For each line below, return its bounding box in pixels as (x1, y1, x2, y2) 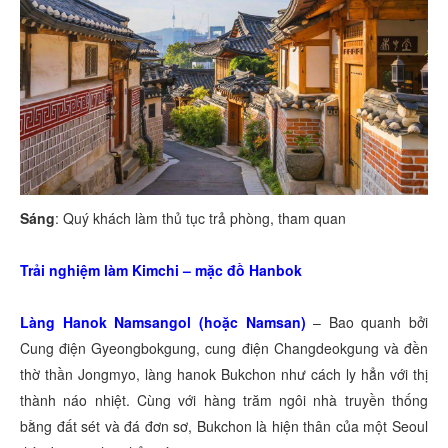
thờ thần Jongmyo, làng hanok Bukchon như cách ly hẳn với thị (20, 364, 428, 385)
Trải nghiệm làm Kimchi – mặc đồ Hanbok (20, 260, 302, 281)
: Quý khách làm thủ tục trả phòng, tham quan (55, 208, 346, 229)
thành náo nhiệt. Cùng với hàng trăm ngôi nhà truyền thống (20, 390, 428, 411)
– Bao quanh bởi (305, 312, 428, 333)
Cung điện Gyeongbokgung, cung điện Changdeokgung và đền (20, 338, 428, 359)
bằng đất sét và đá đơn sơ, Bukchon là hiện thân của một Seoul (20, 416, 428, 437)
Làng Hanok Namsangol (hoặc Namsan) (20, 312, 306, 333)
